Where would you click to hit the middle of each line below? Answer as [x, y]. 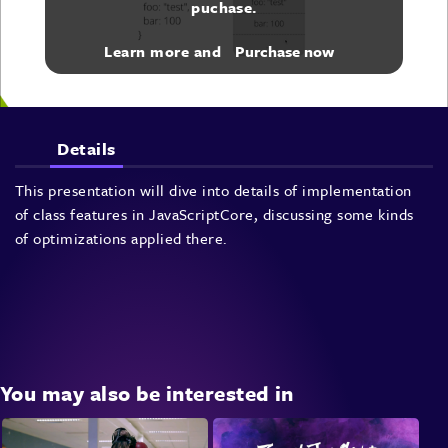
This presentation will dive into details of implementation [213, 190]
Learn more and [165, 51]
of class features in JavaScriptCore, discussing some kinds [214, 214]
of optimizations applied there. [121, 238]
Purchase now [285, 51]
